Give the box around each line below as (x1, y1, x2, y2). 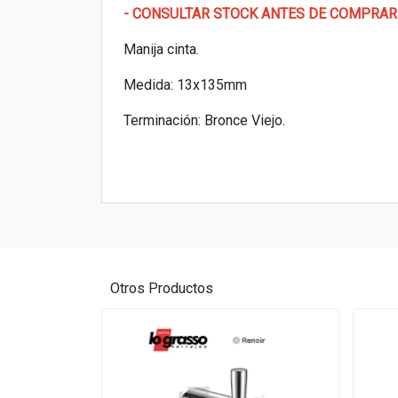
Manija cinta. (123, 41, 203, 58)
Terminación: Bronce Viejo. (123, 112, 285, 129)
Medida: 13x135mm (123, 76, 251, 93)
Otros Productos (110, 280, 213, 297)
